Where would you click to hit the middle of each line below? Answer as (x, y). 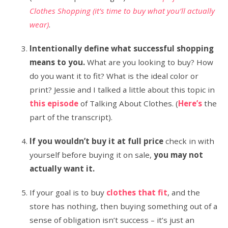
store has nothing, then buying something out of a (124, 206)
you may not (179, 155)
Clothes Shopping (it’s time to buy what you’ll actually (122, 11)
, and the (184, 192)
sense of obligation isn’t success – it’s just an (112, 220)
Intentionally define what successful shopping (122, 48)
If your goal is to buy (68, 192)
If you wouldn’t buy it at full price (97, 141)
